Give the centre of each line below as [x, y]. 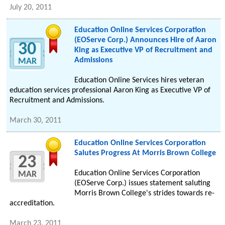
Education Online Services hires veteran [139, 81]
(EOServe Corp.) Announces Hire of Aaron [145, 40]
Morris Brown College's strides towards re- [144, 194]
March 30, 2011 [36, 121]
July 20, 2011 [31, 8]
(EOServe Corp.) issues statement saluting [142, 184]
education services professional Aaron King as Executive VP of [110, 91]
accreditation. [32, 204]
